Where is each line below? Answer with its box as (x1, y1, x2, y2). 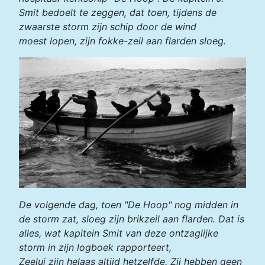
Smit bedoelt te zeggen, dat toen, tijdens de (19, 6, 216, 18)
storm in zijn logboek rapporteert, (19, 241, 172, 254)
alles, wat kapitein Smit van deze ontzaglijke (19, 227, 218, 240)
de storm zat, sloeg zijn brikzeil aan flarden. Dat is (19, 213, 244, 225)
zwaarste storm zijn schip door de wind (19, 20, 196, 33)
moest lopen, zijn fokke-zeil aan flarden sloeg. (19, 34, 226, 47)
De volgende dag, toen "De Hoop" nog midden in (19, 199, 238, 211)
